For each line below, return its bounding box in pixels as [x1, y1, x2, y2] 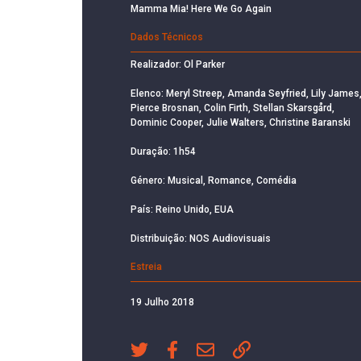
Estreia [131, 260, 162, 272]
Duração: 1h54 [131, 145, 196, 157]
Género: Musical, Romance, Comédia [131, 174, 297, 186]
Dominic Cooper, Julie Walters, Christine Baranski [131, 116, 351, 128]
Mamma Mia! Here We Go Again [131, 2, 272, 15]
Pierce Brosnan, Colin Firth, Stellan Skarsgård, [131, 102, 334, 114]
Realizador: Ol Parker [131, 58, 225, 70]
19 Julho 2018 [131, 296, 194, 308]
